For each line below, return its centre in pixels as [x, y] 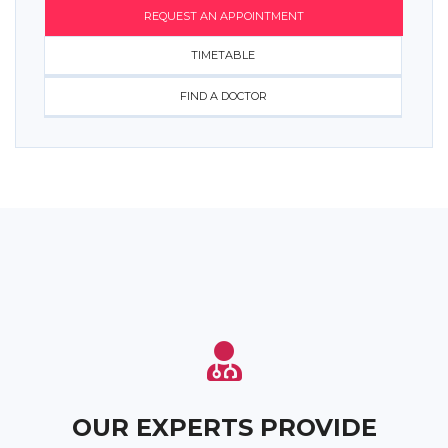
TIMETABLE [223, 55]
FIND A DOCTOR [223, 96]
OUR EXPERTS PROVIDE [224, 427]
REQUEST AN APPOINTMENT [224, 16]
